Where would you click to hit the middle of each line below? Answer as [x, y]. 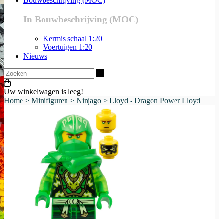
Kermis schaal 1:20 [73, 38]
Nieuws [35, 56]
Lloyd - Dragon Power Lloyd [155, 100]
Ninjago [89, 100]
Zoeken [115, 72]
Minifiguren [50, 100]
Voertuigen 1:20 [68, 47]
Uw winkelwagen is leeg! [44, 91]
